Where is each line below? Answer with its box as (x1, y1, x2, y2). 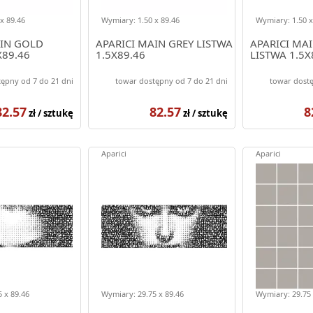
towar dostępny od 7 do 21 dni (115, 75, 228, 86)
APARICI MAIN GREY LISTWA (95, 36, 233, 50)
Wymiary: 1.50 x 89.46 (101, 14, 180, 25)
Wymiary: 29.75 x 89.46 (101, 288, 184, 299)
